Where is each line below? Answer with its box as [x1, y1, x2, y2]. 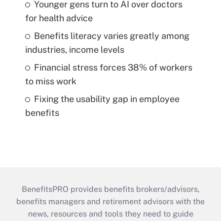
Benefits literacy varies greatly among [34, 30, 189, 41]
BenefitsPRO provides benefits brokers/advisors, [21, 184, 200, 194]
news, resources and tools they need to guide [28, 209, 193, 219]
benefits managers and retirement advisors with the [16, 196, 205, 206]
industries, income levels [25, 44, 124, 55]
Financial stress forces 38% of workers [34, 62, 192, 73]
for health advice [25, 12, 93, 23]
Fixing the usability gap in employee [34, 93, 180, 104]
